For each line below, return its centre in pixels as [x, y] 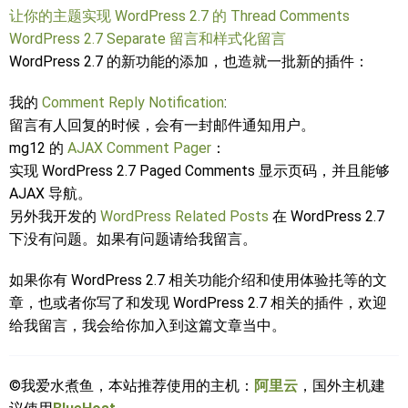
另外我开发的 [55, 216]
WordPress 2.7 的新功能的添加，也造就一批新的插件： [189, 61]
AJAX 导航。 [51, 194]
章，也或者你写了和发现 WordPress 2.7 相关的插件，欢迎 [198, 303]
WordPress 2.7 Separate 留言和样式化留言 [148, 39]
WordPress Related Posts [184, 216]
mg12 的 [36, 148]
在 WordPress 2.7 [326, 216]
